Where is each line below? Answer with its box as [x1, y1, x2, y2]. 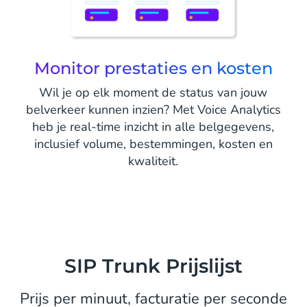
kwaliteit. [128, 152, 179, 169]
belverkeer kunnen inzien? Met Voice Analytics [25, 101, 281, 118]
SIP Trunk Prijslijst [64, 254, 243, 278]
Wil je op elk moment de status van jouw [39, 84, 268, 101]
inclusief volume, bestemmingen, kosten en [34, 135, 273, 152]
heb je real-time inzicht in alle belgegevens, [32, 118, 275, 135]
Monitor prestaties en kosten [34, 58, 273, 78]
